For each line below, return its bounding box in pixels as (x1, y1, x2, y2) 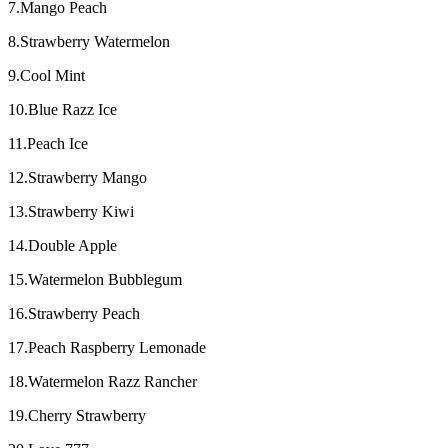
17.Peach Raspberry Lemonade (8, 339, 206, 356)
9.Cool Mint (8, 67, 85, 84)
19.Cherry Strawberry (8, 407, 146, 424)
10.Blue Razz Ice (8, 101, 117, 118)
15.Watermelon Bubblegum (8, 271, 182, 288)
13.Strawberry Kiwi (8, 203, 134, 220)
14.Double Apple (8, 237, 117, 254)
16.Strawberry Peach (8, 305, 140, 322)
